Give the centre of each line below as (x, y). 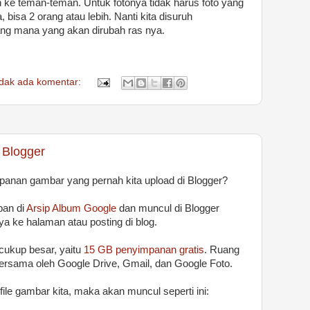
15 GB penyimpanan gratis (144, 249)
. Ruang (222, 249)
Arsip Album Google (71, 208)
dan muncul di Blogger (168, 208)
